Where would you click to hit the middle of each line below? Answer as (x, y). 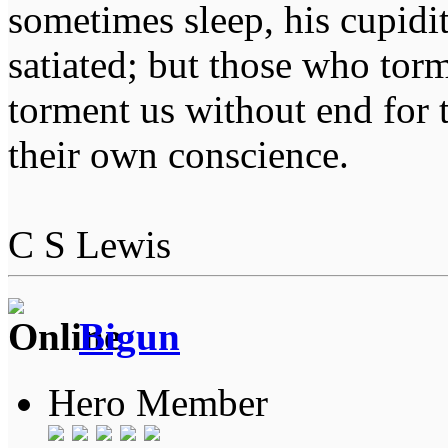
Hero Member (158, 403)
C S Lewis (89, 244)
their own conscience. (178, 154)
